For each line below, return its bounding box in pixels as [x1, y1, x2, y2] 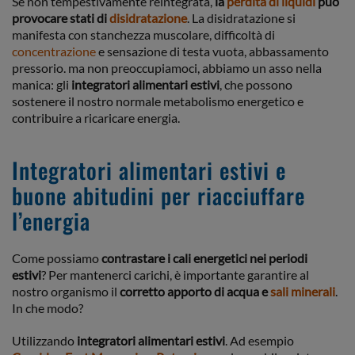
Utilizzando [12, 333, 77, 348]
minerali [291, 284, 335, 299]
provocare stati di [12, 10, 109, 25]
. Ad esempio [225, 333, 294, 348]
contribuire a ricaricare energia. [12, 110, 180, 125]
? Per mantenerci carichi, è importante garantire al [41, 267, 309, 282]
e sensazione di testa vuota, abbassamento [96, 44, 329, 59]
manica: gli [12, 77, 71, 92]
